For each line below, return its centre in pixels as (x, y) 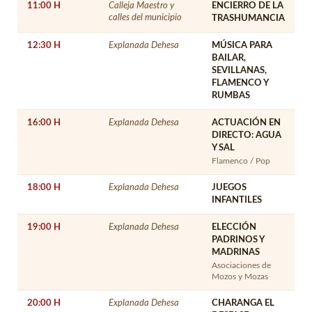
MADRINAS (236, 252)
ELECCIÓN (234, 227)
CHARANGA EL (243, 303)
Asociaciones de (241, 265)
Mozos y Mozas (240, 276)
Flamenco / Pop (241, 161)
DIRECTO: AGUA (247, 135)
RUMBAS (231, 95)
